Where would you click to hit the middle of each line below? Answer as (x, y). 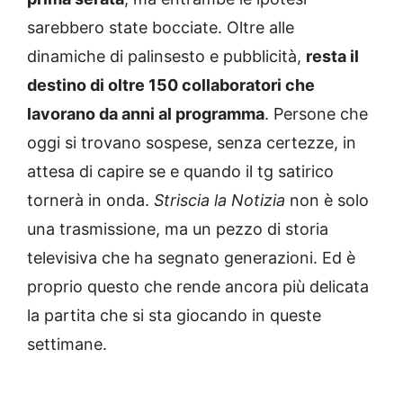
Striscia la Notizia (219, 201)
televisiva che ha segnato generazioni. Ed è (191, 258)
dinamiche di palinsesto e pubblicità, (166, 57)
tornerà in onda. (90, 201)
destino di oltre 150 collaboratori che (171, 85)
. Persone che (316, 114)
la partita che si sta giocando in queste (174, 316)
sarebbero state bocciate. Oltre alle (161, 28)
